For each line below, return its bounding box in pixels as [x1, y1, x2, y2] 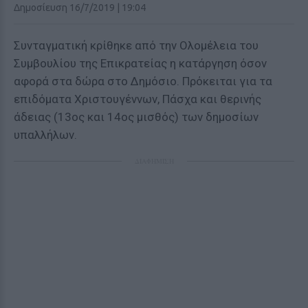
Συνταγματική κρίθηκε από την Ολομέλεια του [14, 38, 258, 52]
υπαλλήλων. [14, 128, 77, 142]
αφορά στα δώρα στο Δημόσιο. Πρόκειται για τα [14, 74, 272, 88]
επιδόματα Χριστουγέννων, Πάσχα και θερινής [14, 92, 261, 106]
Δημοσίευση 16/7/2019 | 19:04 [14, 2, 146, 13]
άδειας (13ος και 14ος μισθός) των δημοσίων [14, 110, 258, 124]
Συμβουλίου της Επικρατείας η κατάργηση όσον [14, 56, 267, 70]
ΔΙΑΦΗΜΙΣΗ [134, 156, 174, 166]
